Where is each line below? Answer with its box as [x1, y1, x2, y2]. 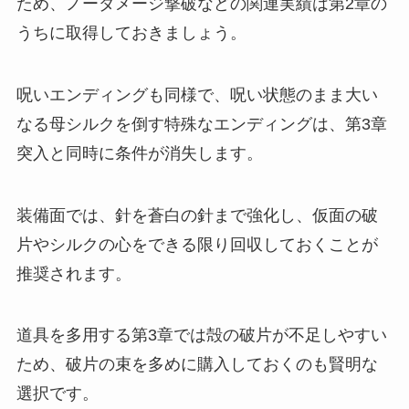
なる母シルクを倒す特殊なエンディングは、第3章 [16, 114, 387, 133]
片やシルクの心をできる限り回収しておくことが [16, 235, 378, 254]
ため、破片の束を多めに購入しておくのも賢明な [16, 355, 378, 374]
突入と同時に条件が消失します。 [16, 143, 263, 163]
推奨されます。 [16, 264, 131, 283]
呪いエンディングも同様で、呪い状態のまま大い [16, 85, 378, 104]
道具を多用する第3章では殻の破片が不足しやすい [16, 326, 387, 345]
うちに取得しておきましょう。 [16, 23, 246, 42]
